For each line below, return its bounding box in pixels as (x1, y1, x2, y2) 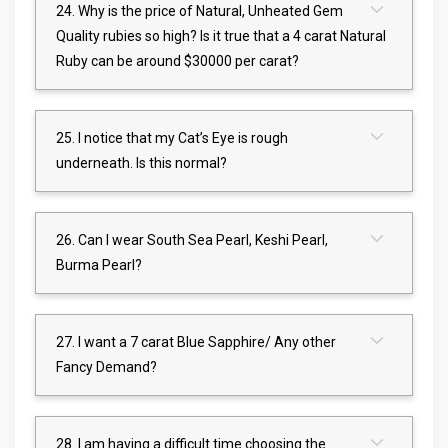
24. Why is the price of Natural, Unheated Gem (56, 2, 343, 19)
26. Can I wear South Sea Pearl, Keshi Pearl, (56, 231, 328, 248)
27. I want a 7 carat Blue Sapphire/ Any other (56, 333, 336, 350)
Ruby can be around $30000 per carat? (56, 52, 299, 69)
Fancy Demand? (56, 358, 157, 375)
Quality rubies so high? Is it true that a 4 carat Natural (56, 27, 386, 44)
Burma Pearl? (56, 256, 142, 273)
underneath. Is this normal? (56, 154, 227, 171)
